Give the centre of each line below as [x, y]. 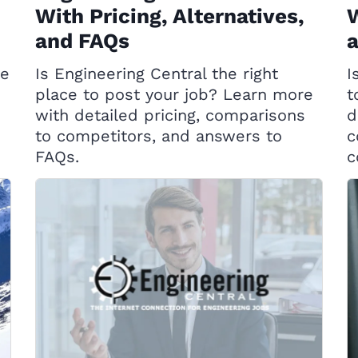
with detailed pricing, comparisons [170, 115]
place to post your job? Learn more [174, 94]
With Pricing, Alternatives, [170, 16]
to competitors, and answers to [159, 136]
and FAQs [82, 41]
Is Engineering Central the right [157, 74]
